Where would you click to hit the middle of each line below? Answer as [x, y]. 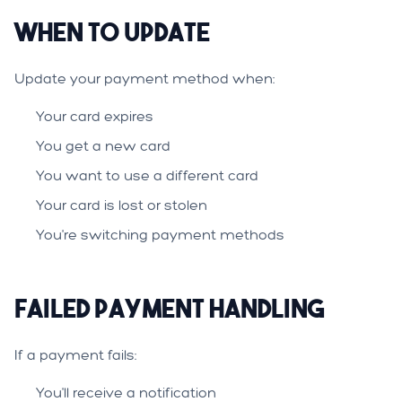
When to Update [112, 32]
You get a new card [103, 146]
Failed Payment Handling [170, 308]
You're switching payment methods [160, 235]
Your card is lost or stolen [122, 205]
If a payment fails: [76, 355]
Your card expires [95, 116]
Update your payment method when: [145, 79]
